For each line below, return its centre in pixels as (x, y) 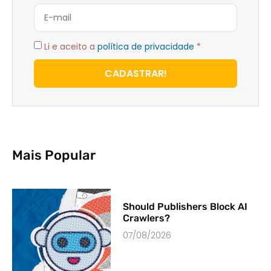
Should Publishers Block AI (185, 207)
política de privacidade (146, 46)
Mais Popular (54, 155)
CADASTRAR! (135, 73)
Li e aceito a (71, 46)
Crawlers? (147, 218)
